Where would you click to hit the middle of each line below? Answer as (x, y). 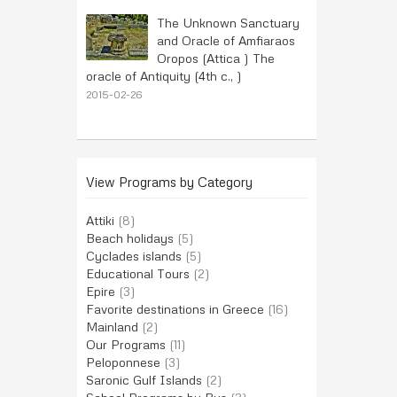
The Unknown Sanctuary (228, 23)
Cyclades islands (134, 256)
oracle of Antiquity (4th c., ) (164, 76)
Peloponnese (123, 362)
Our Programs (126, 344)
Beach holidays (130, 238)
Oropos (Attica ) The (216, 58)
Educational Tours (138, 273)
